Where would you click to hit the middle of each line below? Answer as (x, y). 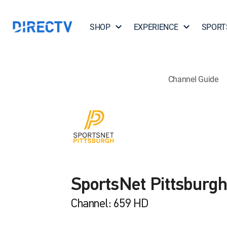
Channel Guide (193, 79)
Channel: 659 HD (110, 204)
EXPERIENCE (156, 27)
